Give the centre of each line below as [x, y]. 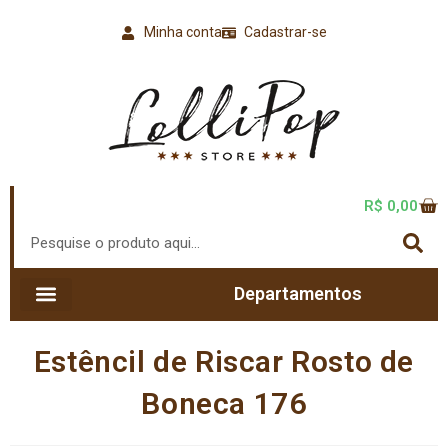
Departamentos [298, 293]
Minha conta [182, 32]
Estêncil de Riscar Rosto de [224, 361]
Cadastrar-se [285, 32]
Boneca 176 [224, 403]
